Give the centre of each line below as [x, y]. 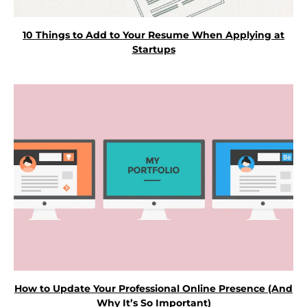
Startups [153, 49]
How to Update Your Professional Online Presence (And [153, 289]
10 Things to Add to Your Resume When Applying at [153, 35]
